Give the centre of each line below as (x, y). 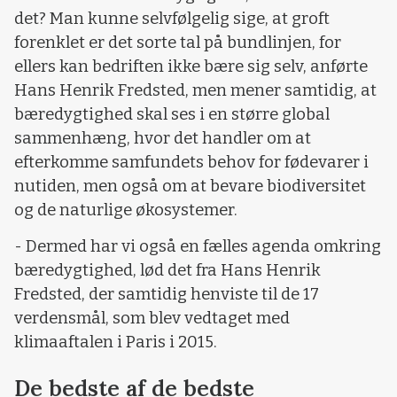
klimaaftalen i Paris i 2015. (116, 343)
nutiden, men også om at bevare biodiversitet (190, 186)
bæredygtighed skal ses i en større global (172, 114)
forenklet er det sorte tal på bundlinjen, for (178, 42)
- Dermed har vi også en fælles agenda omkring (198, 247)
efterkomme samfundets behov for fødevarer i (191, 162)
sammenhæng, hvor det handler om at (163, 138)
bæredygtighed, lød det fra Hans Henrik (167, 271)
